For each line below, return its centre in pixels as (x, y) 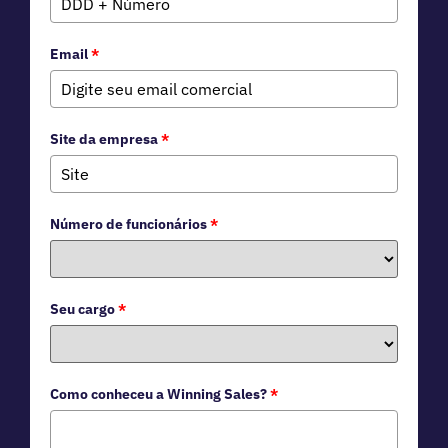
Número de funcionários (128, 224)
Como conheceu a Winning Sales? (158, 394)
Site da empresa (104, 139)
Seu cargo (82, 309)
